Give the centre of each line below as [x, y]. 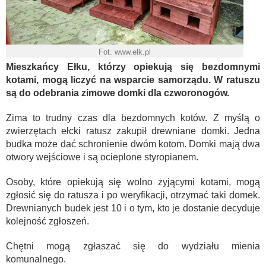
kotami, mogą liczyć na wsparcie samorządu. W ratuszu [133, 80]
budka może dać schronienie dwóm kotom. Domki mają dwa [133, 144]
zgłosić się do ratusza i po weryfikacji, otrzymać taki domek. [133, 195]
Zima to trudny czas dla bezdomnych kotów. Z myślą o [133, 118]
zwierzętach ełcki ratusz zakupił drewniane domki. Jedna [133, 131]
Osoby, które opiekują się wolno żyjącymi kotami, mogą [133, 182]
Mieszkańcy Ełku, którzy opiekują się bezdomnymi [133, 67]
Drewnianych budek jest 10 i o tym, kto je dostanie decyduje [133, 208]
